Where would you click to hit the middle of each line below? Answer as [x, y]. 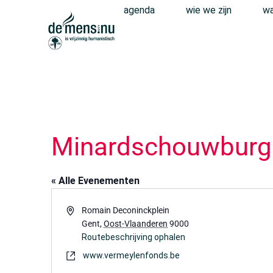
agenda [139, 10]
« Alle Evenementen [95, 181]
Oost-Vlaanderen [136, 224]
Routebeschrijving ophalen [134, 237]
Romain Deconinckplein [126, 210]
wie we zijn [209, 10]
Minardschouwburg [161, 147]
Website [81, 255]
